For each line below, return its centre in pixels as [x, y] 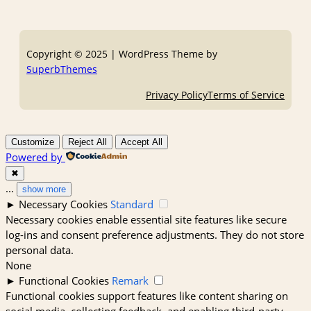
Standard [132, 204]
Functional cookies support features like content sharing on [147, 296]
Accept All [142, 142]
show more [44, 190]
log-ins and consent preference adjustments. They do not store [155, 235]
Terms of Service [246, 94]
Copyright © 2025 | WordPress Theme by [122, 54]
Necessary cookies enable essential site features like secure [146, 220]
